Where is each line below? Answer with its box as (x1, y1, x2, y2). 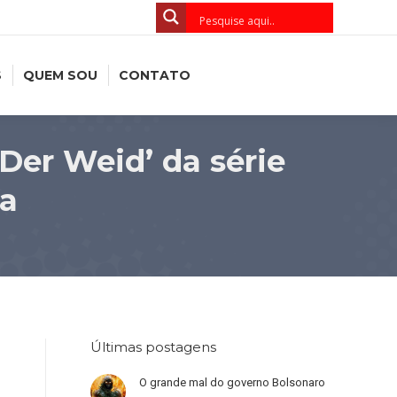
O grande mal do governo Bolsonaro (139, 376, 325, 389)
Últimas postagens (90, 339, 216, 355)
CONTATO (119, 67, 191, 83)
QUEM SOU (23, 67, 97, 83)
